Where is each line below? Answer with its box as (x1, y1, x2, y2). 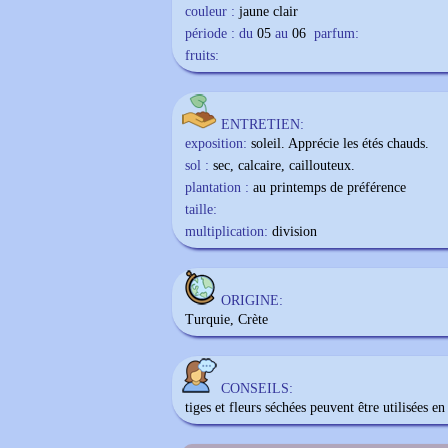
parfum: (314, 26, 359, 41)
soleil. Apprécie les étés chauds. (251, 136, 429, 151)
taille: (185, 202, 217, 217)
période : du (185, 26, 253, 41)
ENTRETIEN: (221, 117, 304, 132)
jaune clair (239, 4, 298, 19)
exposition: (185, 136, 247, 151)
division (272, 224, 317, 239)
